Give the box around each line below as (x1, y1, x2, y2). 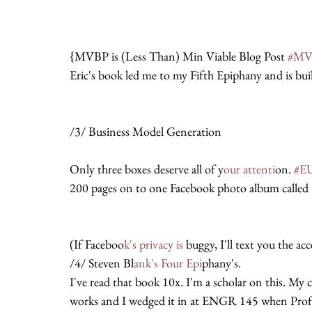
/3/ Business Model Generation (70, 123, 221, 139)
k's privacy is (124, 236, 183, 252)
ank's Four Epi (134, 255, 202, 271)
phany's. (202, 255, 241, 271)
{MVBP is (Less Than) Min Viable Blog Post (70, 48, 288, 64)
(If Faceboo (70, 236, 124, 252)
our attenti (224, 161, 275, 177)
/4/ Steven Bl (70, 255, 134, 271)
